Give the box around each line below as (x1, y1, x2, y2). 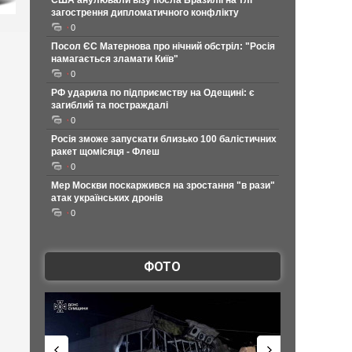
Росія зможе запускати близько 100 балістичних (50, 134, 277, 145)
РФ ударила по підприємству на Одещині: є (50, 87, 255, 98)
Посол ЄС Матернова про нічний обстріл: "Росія (50, 41, 275, 52)
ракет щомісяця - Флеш (50, 146, 159, 157)
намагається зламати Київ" (50, 53, 178, 64)
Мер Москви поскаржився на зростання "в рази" (50, 180, 275, 191)
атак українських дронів (50, 192, 163, 203)
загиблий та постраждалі (50, 100, 168, 111)
